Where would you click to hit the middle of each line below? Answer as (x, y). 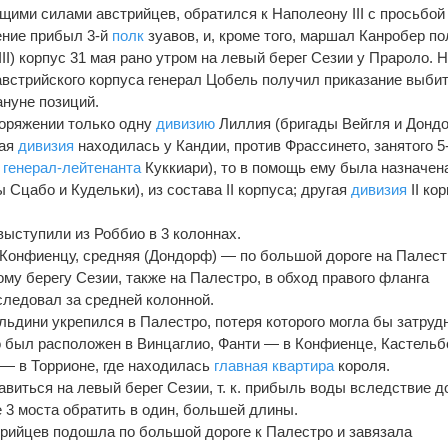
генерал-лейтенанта (72, 167)
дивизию (186, 123)
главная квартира (274, 365)
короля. (362, 365)
